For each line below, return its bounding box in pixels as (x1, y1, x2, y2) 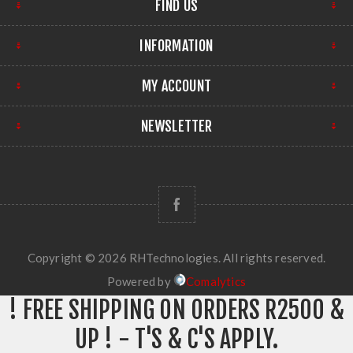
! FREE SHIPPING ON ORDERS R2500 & (9, 295, 344, 325)
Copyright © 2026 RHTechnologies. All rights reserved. (27, 251, 326, 266)
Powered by (106, 274, 174, 289)
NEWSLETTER (140, 117, 213, 136)
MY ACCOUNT (142, 77, 211, 95)
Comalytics (186, 274, 247, 289)
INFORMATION (139, 37, 214, 55)
